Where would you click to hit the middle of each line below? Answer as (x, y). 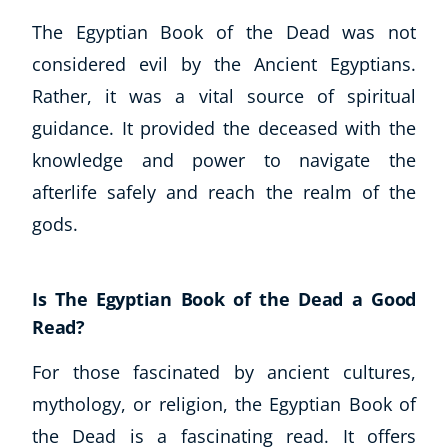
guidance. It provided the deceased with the (224, 127)
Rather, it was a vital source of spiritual (224, 95)
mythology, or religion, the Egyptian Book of (224, 403)
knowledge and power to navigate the (224, 159)
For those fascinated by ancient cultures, (224, 371)
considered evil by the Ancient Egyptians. (224, 63)
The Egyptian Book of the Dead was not (224, 31)
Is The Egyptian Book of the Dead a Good (224, 298)
